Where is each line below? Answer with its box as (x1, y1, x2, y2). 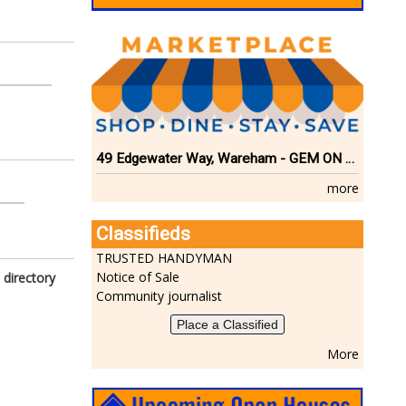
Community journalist (96, 287, 222, 305)
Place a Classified (177, 317, 278, 333)
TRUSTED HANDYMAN (96, 249, 232, 267)
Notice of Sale (96, 268, 179, 286)
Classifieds (96, 223, 190, 246)
